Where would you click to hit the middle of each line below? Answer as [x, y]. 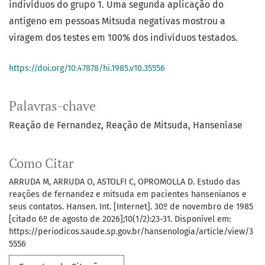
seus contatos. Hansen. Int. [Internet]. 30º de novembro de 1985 [131, 207]
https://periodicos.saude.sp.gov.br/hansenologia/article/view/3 [131, 232]
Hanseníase [218, 125]
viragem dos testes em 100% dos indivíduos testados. [123, 38]
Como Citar [41, 164]
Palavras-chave [52, 106]
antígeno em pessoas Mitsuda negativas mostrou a [117, 21]
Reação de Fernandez [55, 125]
